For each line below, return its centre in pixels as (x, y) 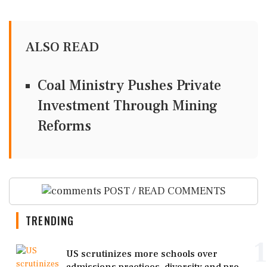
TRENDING (50, 221)
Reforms (64, 126)
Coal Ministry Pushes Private (129, 85)
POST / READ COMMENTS (163, 191)
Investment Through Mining (128, 105)
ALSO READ (62, 47)
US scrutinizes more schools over (142, 254)
